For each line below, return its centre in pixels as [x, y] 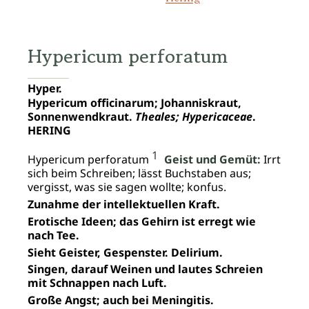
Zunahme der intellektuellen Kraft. [124, 205]
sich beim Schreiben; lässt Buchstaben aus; [139, 173]
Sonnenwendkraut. [81, 116]
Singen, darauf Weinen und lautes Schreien [145, 269]
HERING [49, 130]
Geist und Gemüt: [212, 160]
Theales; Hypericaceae [194, 116]
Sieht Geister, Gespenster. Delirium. [125, 252]
